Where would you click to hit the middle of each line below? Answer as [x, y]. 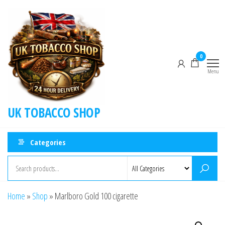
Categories [48, 142]
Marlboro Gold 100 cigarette [96, 196]
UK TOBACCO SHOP [54, 113]
